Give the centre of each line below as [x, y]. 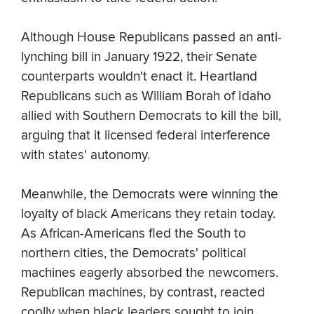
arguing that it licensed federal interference [146, 136]
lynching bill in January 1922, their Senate [139, 57]
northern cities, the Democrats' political [134, 254]
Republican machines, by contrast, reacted [143, 293]
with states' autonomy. [86, 156]
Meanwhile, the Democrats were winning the [150, 195]
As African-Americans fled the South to [134, 234]
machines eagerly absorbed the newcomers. [150, 273]
